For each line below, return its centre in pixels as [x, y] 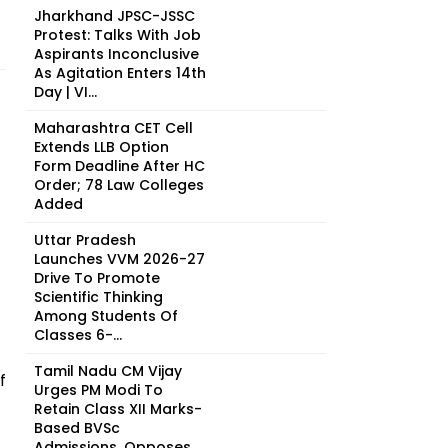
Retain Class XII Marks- [118, 409]
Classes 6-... [78, 335]
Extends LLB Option [101, 147]
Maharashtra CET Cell [113, 128]
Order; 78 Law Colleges [119, 185]
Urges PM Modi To [98, 390]
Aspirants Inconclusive [116, 54]
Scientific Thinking [98, 297]
